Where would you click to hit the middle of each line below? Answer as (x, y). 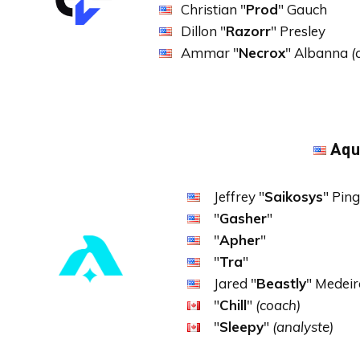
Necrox (262, 53)
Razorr (248, 31)
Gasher (243, 218)
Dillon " (203, 31)
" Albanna (318, 53)
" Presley (298, 31)
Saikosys (294, 196)
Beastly (281, 283)
